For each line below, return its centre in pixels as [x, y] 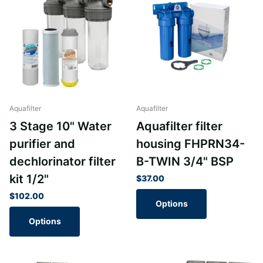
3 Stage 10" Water [60, 127]
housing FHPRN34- [190, 144]
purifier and [42, 144]
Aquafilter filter [179, 127]
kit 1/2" [29, 179]
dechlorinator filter [63, 162]
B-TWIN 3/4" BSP [185, 162]
